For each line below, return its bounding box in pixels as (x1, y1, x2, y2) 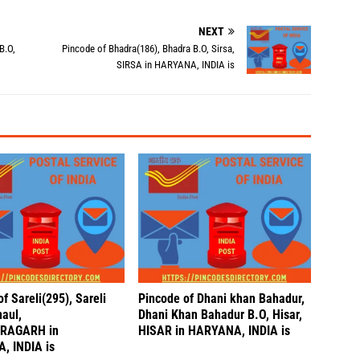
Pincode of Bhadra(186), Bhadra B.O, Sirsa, (62, 43, 235, 55)
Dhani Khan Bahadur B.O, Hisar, (138, 307, 303, 323)
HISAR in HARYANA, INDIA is (138, 323, 291, 339)
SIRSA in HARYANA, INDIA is (117, 59, 235, 71)
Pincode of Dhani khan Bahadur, (138, 291, 305, 307)
